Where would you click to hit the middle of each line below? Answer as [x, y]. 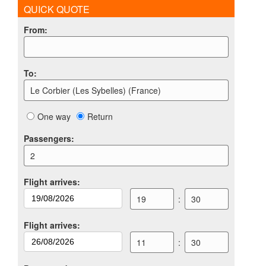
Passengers [47, 139]
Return [100, 117]
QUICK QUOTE [57, 9]
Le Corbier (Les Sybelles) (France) [96, 91]
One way [54, 117]
